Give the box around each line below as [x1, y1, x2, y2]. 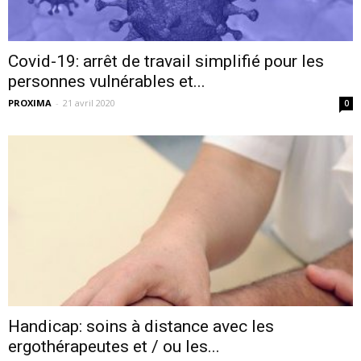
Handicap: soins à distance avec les [8, 316, 274, 336]
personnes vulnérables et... [8, 72, 205, 92]
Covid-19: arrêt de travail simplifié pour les [8, 52, 324, 72]
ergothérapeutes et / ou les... [8, 336, 220, 356]
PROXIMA [8, 97, 52, 110]
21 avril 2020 [63, 97, 115, 110]
